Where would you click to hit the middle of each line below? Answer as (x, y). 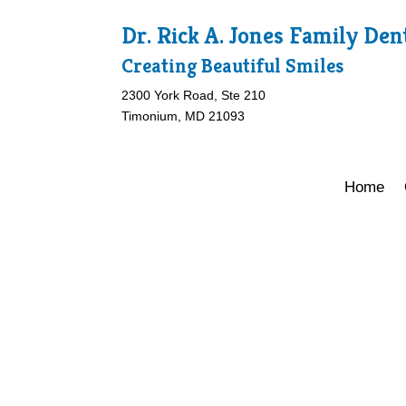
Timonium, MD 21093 (184, 116)
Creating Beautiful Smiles (233, 65)
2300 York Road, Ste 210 (194, 95)
